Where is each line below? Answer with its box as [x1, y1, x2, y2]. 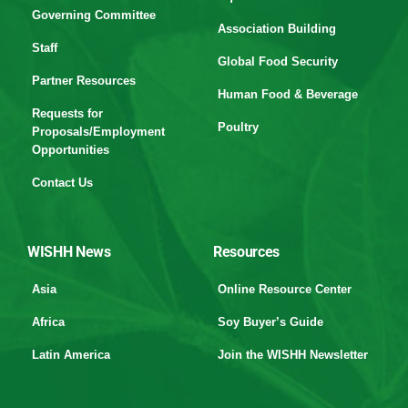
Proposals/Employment [32, 125, 165, 139]
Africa [32, 315, 65, 330]
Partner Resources [32, 74, 136, 88]
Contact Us [32, 176, 93, 190]
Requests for [32, 107, 103, 121]
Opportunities [32, 143, 109, 158]
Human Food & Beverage [218, 87, 358, 102]
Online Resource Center [218, 282, 352, 297]
